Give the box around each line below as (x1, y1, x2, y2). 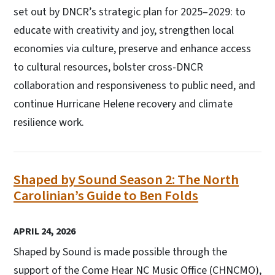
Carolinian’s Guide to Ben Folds (14, 185, 198, 206)
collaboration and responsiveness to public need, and (14, 77, 255, 93)
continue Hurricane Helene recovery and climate (14, 96, 233, 112)
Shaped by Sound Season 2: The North (14, 169, 239, 190)
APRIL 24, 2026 (14, 224, 76, 238)
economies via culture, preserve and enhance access (14, 41, 251, 56)
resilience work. (14, 114, 84, 130)
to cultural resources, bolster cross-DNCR (14, 59, 203, 75)
